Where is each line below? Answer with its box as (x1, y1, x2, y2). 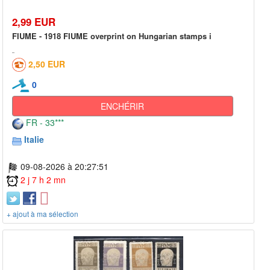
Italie (24, 133, 44, 146)
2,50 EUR (28, 57, 65, 70)
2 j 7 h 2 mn (20, 174, 66, 186)
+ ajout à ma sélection (7, 208, 78, 219)
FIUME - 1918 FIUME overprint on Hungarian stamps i (12, 30, 212, 42)
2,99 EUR (12, 14, 55, 29)
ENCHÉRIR (101, 100, 145, 113)
